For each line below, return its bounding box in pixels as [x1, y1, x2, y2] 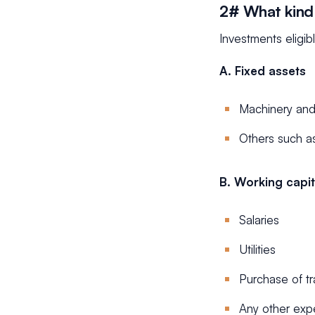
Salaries [239, 212, 279, 227]
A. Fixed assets [219, 63, 306, 78]
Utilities [239, 242, 276, 257]
